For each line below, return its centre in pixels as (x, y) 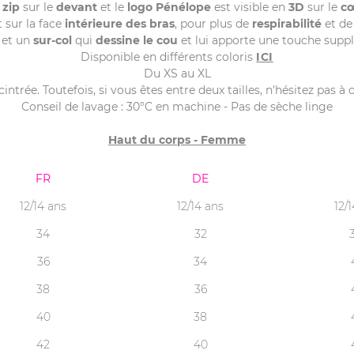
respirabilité (286, 24)
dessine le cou (136, 40)
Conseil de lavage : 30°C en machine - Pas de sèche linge (177, 107)
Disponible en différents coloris (169, 57)
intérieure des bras (119, 24)
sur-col (52, 40)
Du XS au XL (177, 73)
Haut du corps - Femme (177, 140)
